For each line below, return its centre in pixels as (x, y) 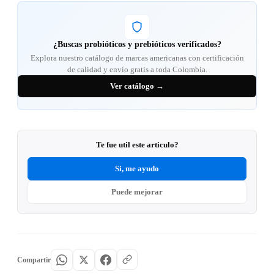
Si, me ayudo (137, 169)
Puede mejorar (137, 192)
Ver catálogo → (137, 86)
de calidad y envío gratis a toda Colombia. (137, 70)
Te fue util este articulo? (137, 145)
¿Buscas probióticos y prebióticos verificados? (137, 45)
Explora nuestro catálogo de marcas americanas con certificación (137, 58)
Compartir (34, 260)
